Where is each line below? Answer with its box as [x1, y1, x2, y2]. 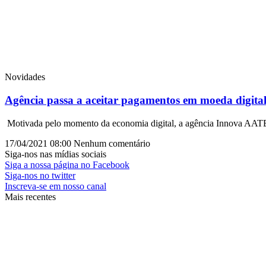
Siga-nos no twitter [5, 170, 75, 180]
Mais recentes [5, 191, 56, 202]
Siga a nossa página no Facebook [5, 159, 129, 170]
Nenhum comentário [74, 138, 150, 148]
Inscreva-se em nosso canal [5, 180, 106, 191]
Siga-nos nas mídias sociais [5, 148, 106, 159]
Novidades [5, 72, 45, 83]
